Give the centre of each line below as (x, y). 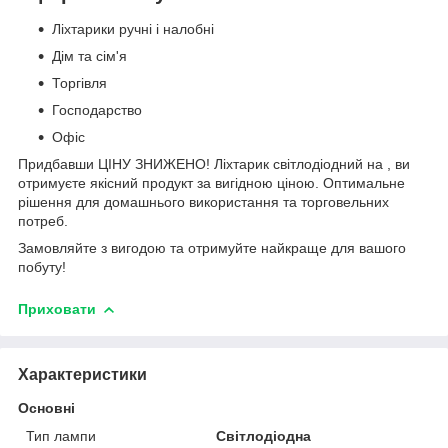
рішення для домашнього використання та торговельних (203, 201)
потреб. (43, 220)
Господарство (97, 109)
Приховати (57, 308)
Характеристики (82, 374)
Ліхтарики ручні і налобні (133, 28)
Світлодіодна (264, 435)
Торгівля (79, 82)
